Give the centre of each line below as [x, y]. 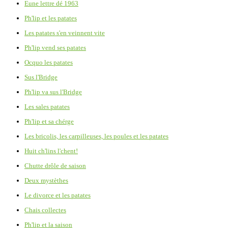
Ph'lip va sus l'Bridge [53, 92]
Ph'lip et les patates [51, 18]
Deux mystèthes [46, 180]
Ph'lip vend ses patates [55, 47]
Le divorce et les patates [58, 195]
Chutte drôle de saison [55, 165]
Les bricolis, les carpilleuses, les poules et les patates [96, 136]
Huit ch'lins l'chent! [51, 151]
